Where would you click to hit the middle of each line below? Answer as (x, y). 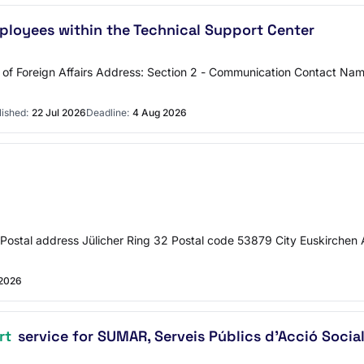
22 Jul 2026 (59, 113)
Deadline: (108, 113)
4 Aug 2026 (160, 113)
